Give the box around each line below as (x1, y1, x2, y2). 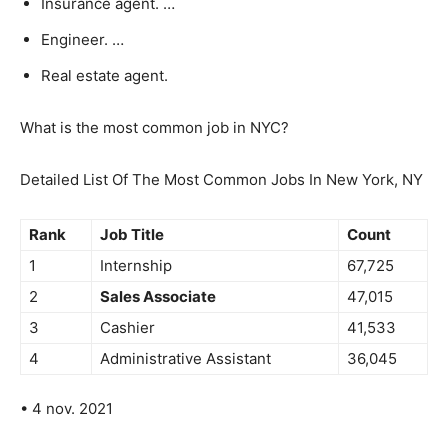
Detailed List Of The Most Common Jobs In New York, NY (20, 170, 423, 189)
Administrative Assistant (100, 349, 271, 368)
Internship (100, 256, 172, 275)
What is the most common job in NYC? (20, 118, 289, 137)
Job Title (100, 225, 164, 244)
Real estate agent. (41, 66, 168, 85)
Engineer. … (41, 30, 124, 49)
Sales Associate (100, 287, 216, 306)
